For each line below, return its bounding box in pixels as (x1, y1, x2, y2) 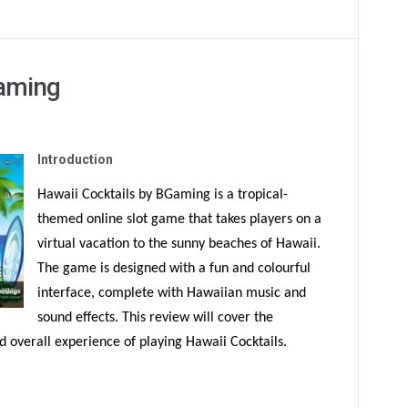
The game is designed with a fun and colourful (37, 261, 311, 276)
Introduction (37, 152, 113, 167)
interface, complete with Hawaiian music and (37, 286, 306, 301)
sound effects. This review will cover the (37, 311, 273, 325)
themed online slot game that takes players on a (37, 212, 321, 227)
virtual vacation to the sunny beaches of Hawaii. (37, 237, 321, 251)
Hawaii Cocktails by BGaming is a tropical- (37, 188, 288, 202)
